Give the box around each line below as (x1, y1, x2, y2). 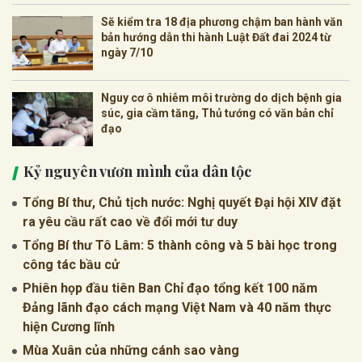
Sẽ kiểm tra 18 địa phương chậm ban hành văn (101, 15, 343, 28)
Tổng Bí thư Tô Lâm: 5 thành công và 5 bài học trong (23, 237, 337, 253)
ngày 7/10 (101, 45, 153, 59)
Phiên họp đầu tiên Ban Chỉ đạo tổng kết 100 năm (23, 280, 318, 296)
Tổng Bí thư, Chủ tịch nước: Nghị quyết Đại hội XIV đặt (23, 194, 341, 210)
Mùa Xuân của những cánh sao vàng (23, 342, 239, 358)
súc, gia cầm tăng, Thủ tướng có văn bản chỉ (101, 106, 334, 120)
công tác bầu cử (23, 256, 120, 272)
